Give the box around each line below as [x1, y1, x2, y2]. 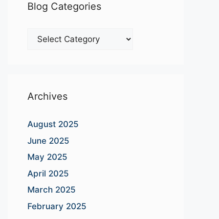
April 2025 [27, 168, 69, 178]
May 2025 [27, 152, 67, 162]
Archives [27, 90, 67, 102]
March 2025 [27, 185, 76, 195]
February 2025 [27, 201, 87, 211]
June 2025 [27, 135, 69, 146]
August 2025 [27, 119, 79, 129]
